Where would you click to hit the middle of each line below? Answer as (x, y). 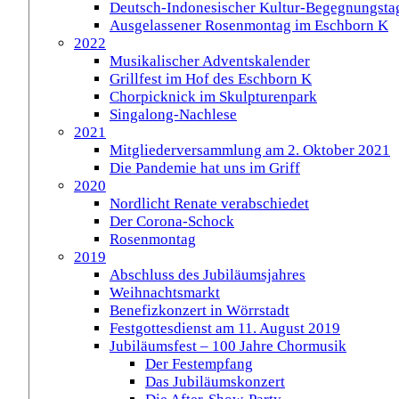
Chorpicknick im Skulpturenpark (213, 97)
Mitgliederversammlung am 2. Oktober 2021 (250, 150)
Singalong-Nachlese (173, 114)
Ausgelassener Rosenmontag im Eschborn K (249, 25)
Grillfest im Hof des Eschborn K (211, 79)
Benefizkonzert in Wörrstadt (199, 310)
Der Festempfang (199, 364)
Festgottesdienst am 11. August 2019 (225, 328)
